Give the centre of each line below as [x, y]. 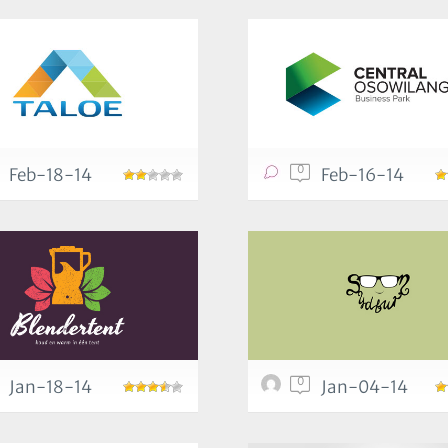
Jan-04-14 [364, 387]
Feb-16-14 [362, 175]
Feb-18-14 [50, 175]
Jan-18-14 [50, 387]
